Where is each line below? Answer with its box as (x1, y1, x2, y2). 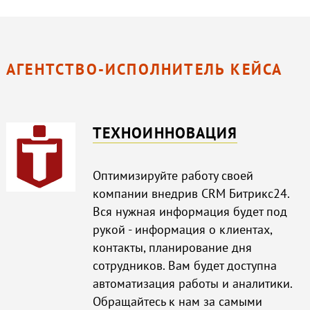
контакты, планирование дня (92, 239, 252, 255)
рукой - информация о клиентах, (92, 221, 272, 237)
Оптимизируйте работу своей (92, 167, 253, 183)
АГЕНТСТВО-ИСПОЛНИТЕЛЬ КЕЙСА (6, 59, 283, 79)
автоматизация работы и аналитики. (92, 275, 292, 291)
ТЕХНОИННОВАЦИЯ (92, 122, 238, 143)
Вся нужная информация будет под (92, 203, 287, 219)
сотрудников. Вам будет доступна (92, 257, 277, 273)
